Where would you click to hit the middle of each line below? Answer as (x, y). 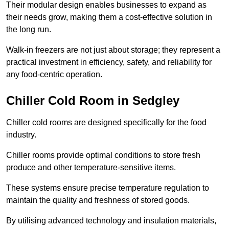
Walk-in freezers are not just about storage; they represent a (113, 50)
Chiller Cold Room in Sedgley (93, 100)
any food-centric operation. (54, 74)
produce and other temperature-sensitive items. (91, 167)
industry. (21, 134)
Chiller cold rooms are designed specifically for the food (106, 122)
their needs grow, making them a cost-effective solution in (109, 17)
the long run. (29, 29)
